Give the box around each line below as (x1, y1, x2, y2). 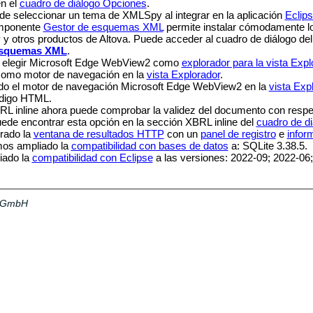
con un (163, 128, 201, 140)
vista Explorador (146, 68, 220, 81)
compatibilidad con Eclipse (31, 152, 153, 164)
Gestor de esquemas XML (43, 21, 163, 34)
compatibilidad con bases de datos (71, 140, 228, 152)
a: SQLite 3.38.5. (228, 140, 307, 152)
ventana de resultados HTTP (33, 128, 164, 140)
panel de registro (200, 128, 276, 140)
